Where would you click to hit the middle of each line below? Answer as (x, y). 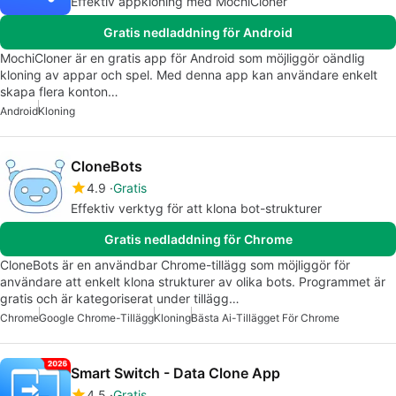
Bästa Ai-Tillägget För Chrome (265, 318)
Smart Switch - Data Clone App (175, 373)
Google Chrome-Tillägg (96, 318)
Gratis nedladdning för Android (198, 33)
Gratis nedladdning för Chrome (198, 240)
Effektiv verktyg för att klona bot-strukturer (196, 209)
